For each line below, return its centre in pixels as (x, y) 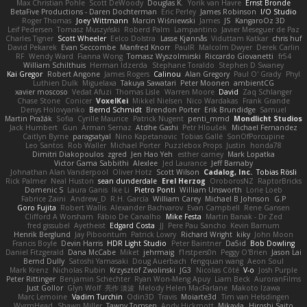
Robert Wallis (83, 207)
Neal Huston (73, 181)
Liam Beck (233, 279)
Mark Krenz (29, 270)
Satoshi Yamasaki (98, 261)
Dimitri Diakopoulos (68, 154)
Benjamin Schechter (95, 279)
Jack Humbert (34, 127)
